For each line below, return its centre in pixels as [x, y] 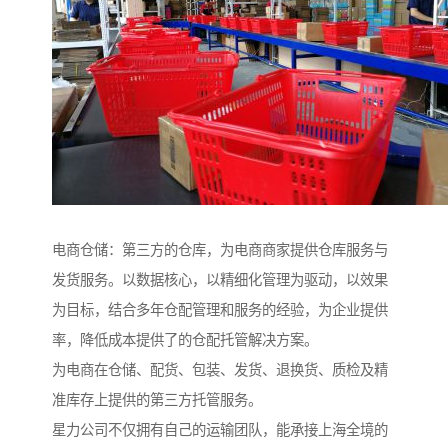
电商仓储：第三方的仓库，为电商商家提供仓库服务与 [220, 250]
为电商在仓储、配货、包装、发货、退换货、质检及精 [220, 370]
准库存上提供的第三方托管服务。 [157, 400]
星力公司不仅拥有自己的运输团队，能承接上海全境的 [220, 430]
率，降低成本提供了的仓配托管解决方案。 [185, 340]
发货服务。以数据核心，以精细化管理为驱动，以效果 [220, 280]
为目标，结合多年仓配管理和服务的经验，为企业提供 [220, 310]
